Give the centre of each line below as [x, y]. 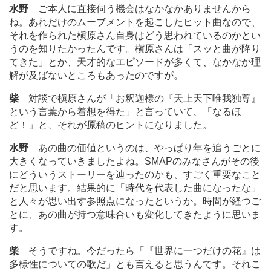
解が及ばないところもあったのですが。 [96, 76]
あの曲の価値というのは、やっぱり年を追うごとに [145, 148]
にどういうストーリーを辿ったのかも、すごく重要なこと [135, 175]
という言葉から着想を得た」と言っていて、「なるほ [125, 112]
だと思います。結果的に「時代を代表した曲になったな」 [135, 188]
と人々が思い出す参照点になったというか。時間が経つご [135, 201]
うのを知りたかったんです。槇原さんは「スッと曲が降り [135, 49]
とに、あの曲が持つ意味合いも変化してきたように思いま [135, 215]
